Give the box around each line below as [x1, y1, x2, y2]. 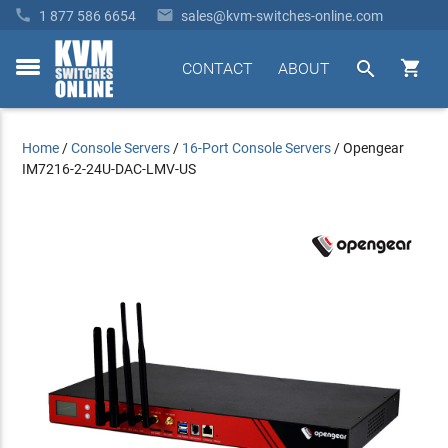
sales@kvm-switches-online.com [181, 8, 383, 24]
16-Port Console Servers [182, 140, 332, 156]
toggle [15, 69, 54, 86]
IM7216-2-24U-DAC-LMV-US [22, 161, 197, 177]
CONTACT [181, 59, 253, 78]
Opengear [343, 140, 405, 156]
